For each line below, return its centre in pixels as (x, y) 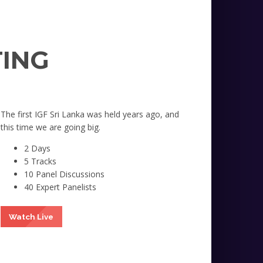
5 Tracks (40, 161)
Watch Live (31, 216)
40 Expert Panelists (60, 187)
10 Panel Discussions (64, 174)
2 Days (37, 149)
